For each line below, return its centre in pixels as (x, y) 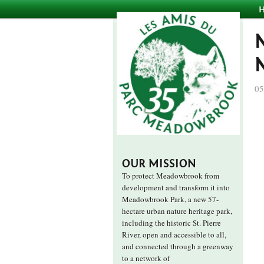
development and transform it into (176, 187)
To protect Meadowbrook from (171, 176)
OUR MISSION (159, 164)
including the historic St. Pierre (171, 223)
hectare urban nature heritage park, (177, 211)
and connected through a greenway (178, 246)
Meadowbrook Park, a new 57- (170, 199)
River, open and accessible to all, (174, 235)
